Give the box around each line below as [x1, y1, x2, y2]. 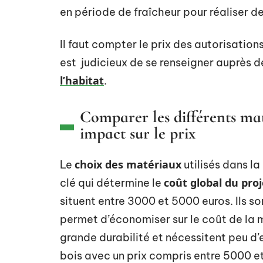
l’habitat [60, 73, 104, 87]
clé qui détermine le [60, 176, 164, 190]
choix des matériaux [75, 157, 181, 171]
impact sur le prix [80, 123, 195, 143]
